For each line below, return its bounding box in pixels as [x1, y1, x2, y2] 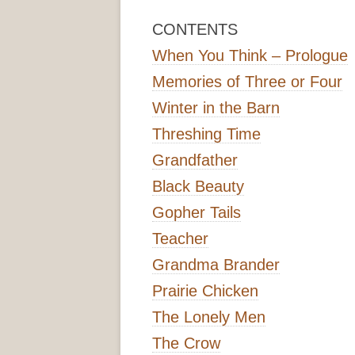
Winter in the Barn [152, 99, 280, 117]
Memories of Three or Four [152, 73, 342, 91]
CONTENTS [152, 21, 238, 39]
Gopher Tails [152, 204, 241, 222]
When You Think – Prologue [152, 47, 348, 65]
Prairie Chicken [152, 282, 258, 300]
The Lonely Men [152, 308, 265, 326]
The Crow [152, 334, 220, 353]
